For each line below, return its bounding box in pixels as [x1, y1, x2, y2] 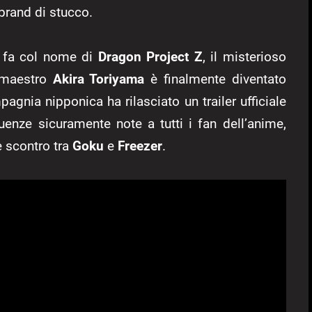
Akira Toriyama [52, 71, 145, 88]
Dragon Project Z [97, 49, 203, 65]
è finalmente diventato [144, 71, 286, 88]
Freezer [118, 138, 162, 155]
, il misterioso [202, 49, 286, 65]
